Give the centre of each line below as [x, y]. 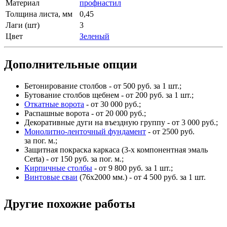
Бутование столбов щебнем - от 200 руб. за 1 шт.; [109, 95]
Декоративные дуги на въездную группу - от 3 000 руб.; [121, 123]
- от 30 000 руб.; [112, 104]
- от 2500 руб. [170, 132]
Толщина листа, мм [39, 14]
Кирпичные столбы [58, 168]
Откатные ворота [54, 104]
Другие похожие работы [70, 204]
